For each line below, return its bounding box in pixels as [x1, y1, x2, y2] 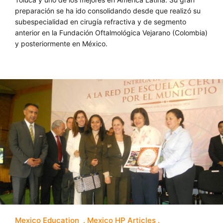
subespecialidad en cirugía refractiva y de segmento [15, 17, 186, 26]
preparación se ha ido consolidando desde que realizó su [15, 6, 201, 15]
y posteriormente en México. [15, 39, 108, 48]
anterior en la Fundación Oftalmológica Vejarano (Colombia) [15, 28, 208, 37]
